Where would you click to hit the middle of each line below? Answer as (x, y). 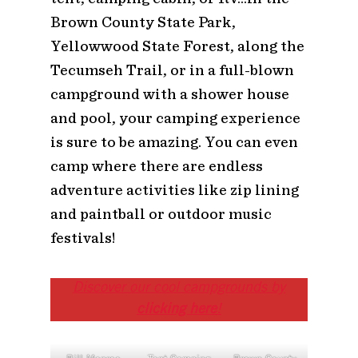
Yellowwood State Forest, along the (177, 46)
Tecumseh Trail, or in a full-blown (172, 70)
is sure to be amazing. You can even (174, 141)
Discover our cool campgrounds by (179, 288)
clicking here (176, 310)
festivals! (82, 237)
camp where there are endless (156, 165)
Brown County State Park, (143, 22)
